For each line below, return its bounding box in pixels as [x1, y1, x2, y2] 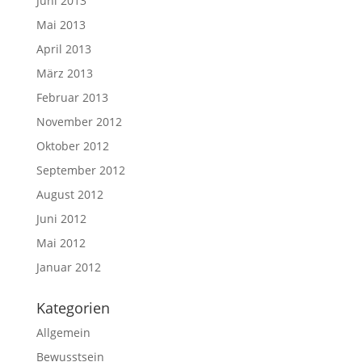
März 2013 [36, 65, 93, 81]
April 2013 [36, 41, 91, 57]
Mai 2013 [36, 17, 86, 32]
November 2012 [36, 114, 122, 129]
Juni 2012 [36, 211, 86, 226]
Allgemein [36, 325, 90, 340]
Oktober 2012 [36, 138, 109, 154]
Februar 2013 [36, 90, 108, 105]
